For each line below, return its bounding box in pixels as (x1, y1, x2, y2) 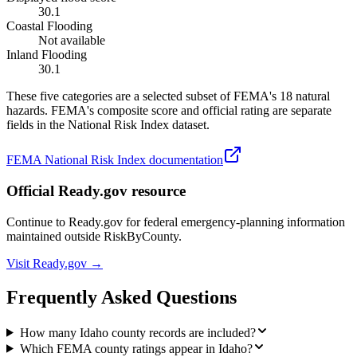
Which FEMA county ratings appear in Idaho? (19, 341, 253, 355)
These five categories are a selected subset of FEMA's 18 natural (6, 89, 330, 104)
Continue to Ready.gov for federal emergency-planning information (6, 214, 345, 229)
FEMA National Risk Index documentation (6, 153, 223, 167)
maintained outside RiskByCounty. (6, 229, 182, 243)
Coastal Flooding (6, 19, 92, 33)
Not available (38, 33, 105, 48)
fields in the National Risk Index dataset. (6, 118, 210, 132)
